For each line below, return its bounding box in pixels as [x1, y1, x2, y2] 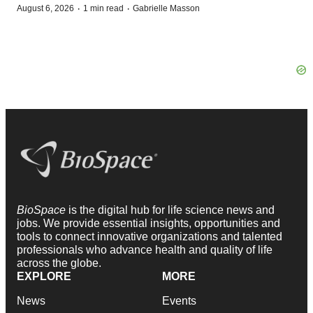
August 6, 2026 [17, 3, 74, 13]
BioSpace [17, 203, 68, 216]
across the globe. [17, 256, 101, 269]
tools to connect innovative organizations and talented [17, 230, 282, 242]
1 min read [83, 3, 124, 13]
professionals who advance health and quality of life [17, 243, 272, 256]
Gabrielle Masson [133, 3, 200, 13]
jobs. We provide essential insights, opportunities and [17, 217, 280, 229]
